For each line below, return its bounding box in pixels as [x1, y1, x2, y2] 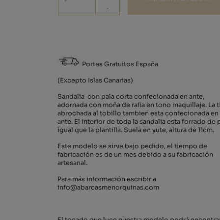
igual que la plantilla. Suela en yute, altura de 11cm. [57, 126, 214, 134]
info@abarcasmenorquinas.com [57, 184, 159, 192]
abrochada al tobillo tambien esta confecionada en [57, 110, 219, 117]
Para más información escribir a [57, 175, 156, 183]
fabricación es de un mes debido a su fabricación [57, 151, 213, 159]
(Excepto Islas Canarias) [57, 77, 133, 84]
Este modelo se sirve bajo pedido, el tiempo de [57, 142, 207, 150]
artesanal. [57, 159, 87, 167]
